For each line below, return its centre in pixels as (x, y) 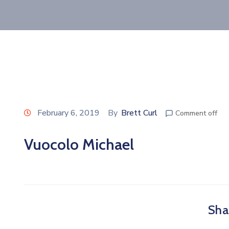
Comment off (196, 113)
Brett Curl (139, 113)
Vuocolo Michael (79, 144)
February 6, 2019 (68, 113)
